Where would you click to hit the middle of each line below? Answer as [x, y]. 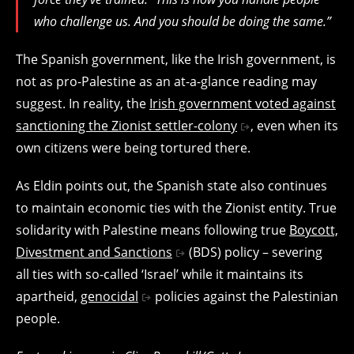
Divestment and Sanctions [94, 252]
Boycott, [314, 230]
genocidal [109, 296]
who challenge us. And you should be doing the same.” [183, 21]
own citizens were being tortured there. [133, 148]
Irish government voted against [243, 104]
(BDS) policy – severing [254, 252]
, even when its [294, 126]
